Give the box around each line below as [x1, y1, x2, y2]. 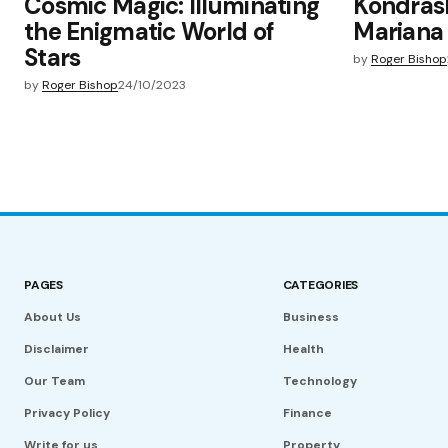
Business [282, 309, 339, 326]
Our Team [24, 373, 85, 390]
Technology [282, 373, 357, 390]
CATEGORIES [282, 277, 359, 294]
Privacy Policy [24, 405, 110, 422]
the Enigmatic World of [24, 15, 275, 47]
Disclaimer [24, 341, 89, 358]
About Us [24, 309, 81, 326]
